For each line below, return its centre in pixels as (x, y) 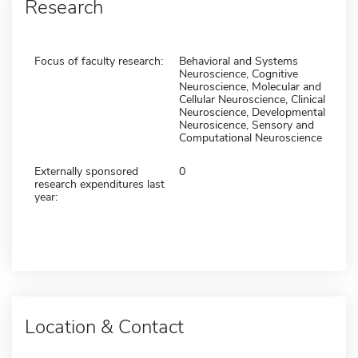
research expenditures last (99, 184)
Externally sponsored (86, 171)
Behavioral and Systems (239, 61)
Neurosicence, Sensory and (247, 125)
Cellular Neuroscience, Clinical (252, 99)
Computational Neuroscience (251, 137)
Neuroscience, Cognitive (239, 74)
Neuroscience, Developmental (252, 112)
